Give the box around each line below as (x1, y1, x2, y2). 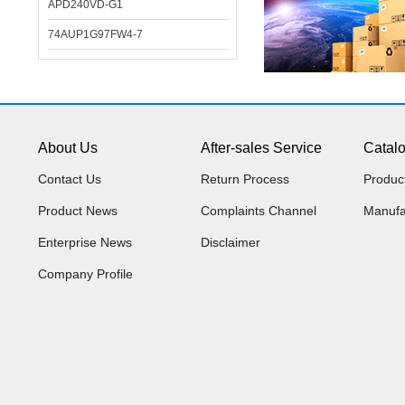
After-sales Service (201, 140, 322, 155)
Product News (38, 203, 118, 218)
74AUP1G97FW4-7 (48, 28, 143, 41)
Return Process (201, 172, 289, 186)
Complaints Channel (201, 203, 316, 218)
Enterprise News (38, 235, 132, 250)
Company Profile (38, 267, 133, 281)
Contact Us (38, 172, 101, 186)
